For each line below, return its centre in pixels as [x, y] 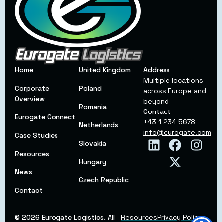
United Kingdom [105, 70]
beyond [156, 101]
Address [156, 70]
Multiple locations [173, 80]
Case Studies [36, 135]
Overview [30, 98]
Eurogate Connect [45, 117]
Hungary [93, 161]
